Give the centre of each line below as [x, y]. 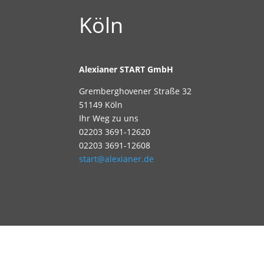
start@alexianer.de [117, 159]
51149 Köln [101, 104]
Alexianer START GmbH [126, 69]
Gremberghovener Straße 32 [136, 91]
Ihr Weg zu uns [109, 118]
